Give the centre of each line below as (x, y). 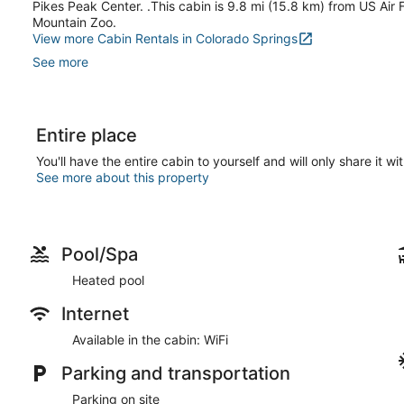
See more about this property (123, 177)
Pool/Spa (100, 254)
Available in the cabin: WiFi (150, 339)
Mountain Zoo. (74, 22)
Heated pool (108, 280)
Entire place (87, 135)
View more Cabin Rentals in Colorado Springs (165, 38)
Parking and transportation (176, 373)
